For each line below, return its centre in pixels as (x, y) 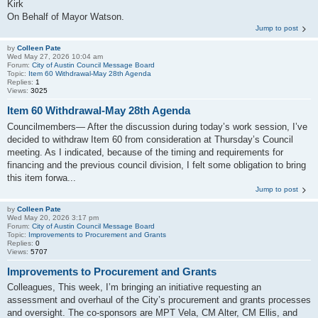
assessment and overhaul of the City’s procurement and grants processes (159, 300)
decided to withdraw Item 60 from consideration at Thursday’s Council (150, 139)
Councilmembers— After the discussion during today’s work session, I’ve (157, 126)
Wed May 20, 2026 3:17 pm (53, 217)
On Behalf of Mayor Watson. (66, 17)
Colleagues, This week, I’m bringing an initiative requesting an (134, 287)
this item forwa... (42, 177)
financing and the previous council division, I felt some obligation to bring (157, 165)
